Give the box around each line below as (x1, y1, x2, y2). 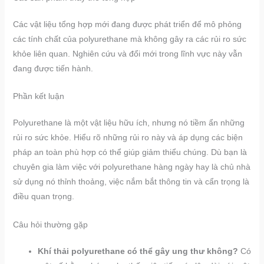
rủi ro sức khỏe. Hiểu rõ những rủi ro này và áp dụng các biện (12, 133, 243, 143)
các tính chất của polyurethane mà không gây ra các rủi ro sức (12, 34, 246, 44)
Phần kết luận (12, 91, 64, 101)
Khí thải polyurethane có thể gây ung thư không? (37, 246, 238, 256)
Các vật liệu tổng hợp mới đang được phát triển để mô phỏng (12, 19, 242, 29)
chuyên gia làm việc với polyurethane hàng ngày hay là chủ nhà (12, 162, 250, 172)
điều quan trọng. (12, 192, 74, 202)
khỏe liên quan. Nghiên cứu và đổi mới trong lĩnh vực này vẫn (12, 48, 242, 58)
